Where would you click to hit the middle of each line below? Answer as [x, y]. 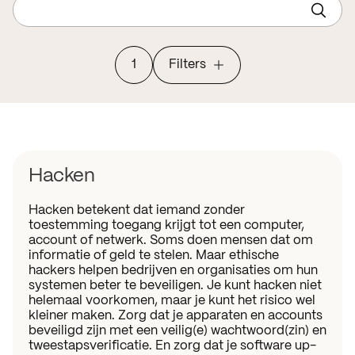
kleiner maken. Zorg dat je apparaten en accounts [176, 316]
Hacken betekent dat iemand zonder [137, 210]
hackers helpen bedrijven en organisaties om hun [173, 271]
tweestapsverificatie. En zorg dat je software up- [172, 346]
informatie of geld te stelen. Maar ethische [154, 256]
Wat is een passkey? [82, 21]
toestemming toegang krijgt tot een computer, [166, 225]
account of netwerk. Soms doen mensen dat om [171, 240]
